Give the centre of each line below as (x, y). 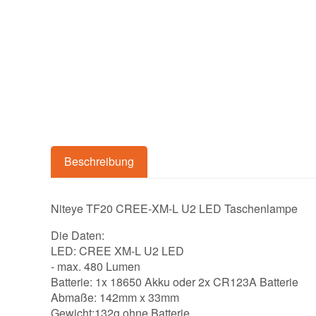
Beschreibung (99, 162)
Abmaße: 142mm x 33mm (115, 297)
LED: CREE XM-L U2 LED (117, 250)
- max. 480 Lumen (96, 266)
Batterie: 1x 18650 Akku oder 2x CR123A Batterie (175, 281)
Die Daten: (78, 235)
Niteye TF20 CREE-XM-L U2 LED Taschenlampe (174, 208)
